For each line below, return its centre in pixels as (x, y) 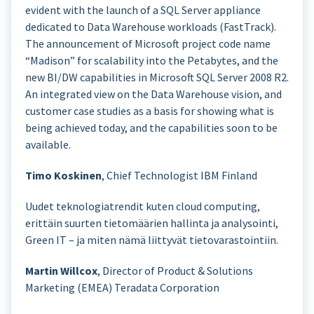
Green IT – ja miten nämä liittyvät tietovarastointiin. (152, 240)
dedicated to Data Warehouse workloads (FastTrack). (151, 27)
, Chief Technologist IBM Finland (179, 175)
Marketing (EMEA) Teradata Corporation (122, 287)
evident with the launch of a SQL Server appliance (143, 10)
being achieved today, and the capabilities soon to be (151, 128)
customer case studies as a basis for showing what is (150, 111)
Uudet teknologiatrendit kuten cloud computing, (143, 206)
